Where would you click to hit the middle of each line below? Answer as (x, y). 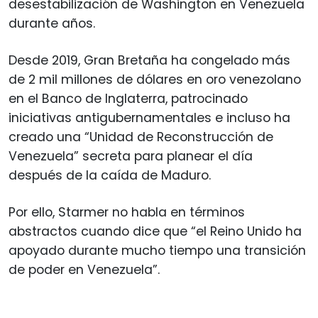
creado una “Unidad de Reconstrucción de (141, 137)
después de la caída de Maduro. (110, 175)
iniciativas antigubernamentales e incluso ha (149, 117)
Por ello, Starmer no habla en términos (127, 212)
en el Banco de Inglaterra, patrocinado (128, 98)
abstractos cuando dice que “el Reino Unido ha (155, 231)
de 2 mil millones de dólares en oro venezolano (155, 79)
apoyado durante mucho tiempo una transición (157, 250)
